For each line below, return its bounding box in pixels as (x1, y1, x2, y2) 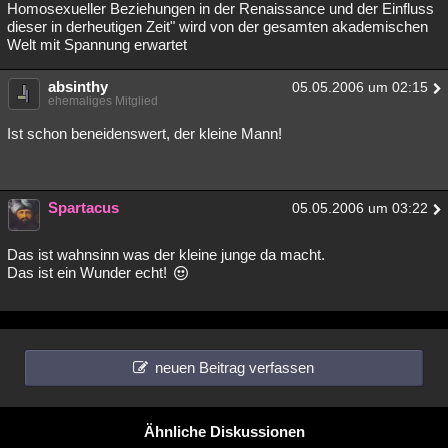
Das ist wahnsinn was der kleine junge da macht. (7, 246, 325, 264)
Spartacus (48, 199, 119, 217)
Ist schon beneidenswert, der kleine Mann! (7, 125, 282, 143)
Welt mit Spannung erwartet (7, 36, 187, 54)
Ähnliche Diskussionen (143, 423, 305, 441)
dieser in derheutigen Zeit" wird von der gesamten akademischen (7, 18, 428, 36)
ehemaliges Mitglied (48, 94, 158, 109)
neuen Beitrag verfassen (155, 359, 314, 377)
